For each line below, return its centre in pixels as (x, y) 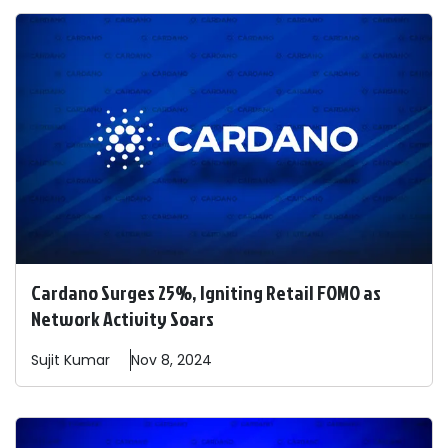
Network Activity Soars (122, 318)
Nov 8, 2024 (171, 360)
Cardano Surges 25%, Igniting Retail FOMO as (206, 292)
